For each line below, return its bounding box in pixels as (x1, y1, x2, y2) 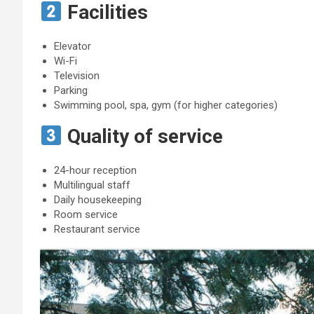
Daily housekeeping (54, 193, 142, 206)
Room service (54, 207, 118, 221)
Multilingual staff (54, 178, 130, 191)
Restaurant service (54, 222, 140, 235)
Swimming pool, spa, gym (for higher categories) (54, 98, 278, 111)
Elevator (54, 39, 91, 53)
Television (54, 69, 100, 82)
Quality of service (67, 124, 223, 148)
